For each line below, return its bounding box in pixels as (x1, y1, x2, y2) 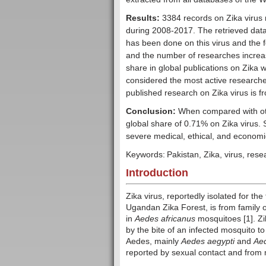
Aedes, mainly (126, 236, 181, 246)
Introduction (126, 167, 188, 179)
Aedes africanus (135, 214, 195, 224)
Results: (126, 13, 160, 23)
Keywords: (126, 150, 165, 160)
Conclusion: (126, 106, 176, 116)
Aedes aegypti (181, 236, 235, 246)
